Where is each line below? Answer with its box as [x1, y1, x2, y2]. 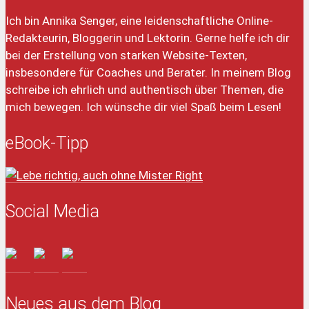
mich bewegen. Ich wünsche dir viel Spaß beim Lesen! [6, 100, 281, 114]
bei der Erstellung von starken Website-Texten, [6, 48, 247, 63]
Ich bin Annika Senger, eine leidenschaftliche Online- [6, 14, 273, 28]
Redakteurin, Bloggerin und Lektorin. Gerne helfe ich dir [6, 31, 290, 46]
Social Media [6, 201, 99, 221]
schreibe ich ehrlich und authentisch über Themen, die [6, 83, 283, 97]
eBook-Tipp [6, 133, 88, 154]
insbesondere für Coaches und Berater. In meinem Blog [6, 66, 291, 80]
